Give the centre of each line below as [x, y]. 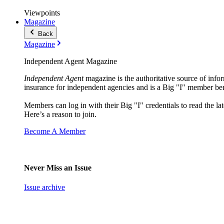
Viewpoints [42, 12]
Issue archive [44, 187]
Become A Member [55, 131]
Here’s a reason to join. [61, 114]
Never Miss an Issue [58, 167]
